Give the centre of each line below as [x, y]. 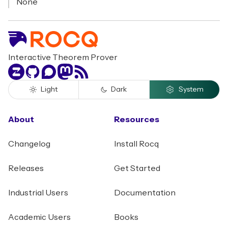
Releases [26, 168]
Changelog [29, 144]
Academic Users [39, 217]
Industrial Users [38, 193]
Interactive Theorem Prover [63, 58]
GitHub [37, 69]
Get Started [137, 168]
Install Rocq [136, 144]
